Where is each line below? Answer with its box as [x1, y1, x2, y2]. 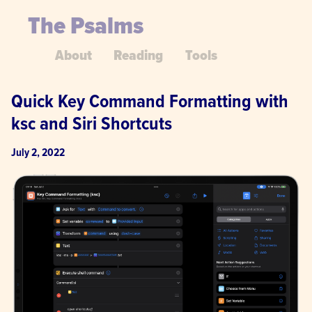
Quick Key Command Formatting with [11, 89, 288, 115]
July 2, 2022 [11, 146, 65, 161]
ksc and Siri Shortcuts [11, 111, 172, 137]
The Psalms [28, 10, 143, 43]
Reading [114, 46, 164, 65]
